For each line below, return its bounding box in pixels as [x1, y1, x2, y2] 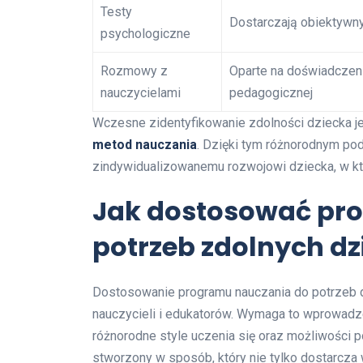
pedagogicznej [229, 84, 313, 100]
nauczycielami [100, 84, 181, 100]
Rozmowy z [100, 62, 168, 79]
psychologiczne [100, 25, 190, 41]
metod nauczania [92, 136, 197, 152]
